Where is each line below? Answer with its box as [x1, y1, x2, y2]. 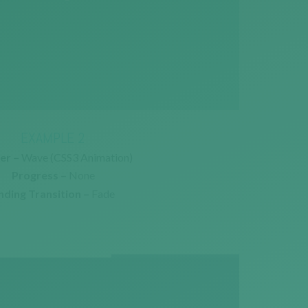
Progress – [11, 168, 67, 181]
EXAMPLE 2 [21, 127, 85, 147]
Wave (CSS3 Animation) [19, 150, 133, 164]
